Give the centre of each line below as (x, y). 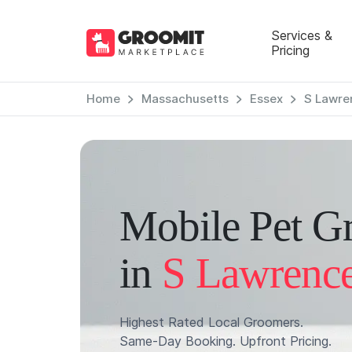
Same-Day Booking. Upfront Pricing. (225, 341)
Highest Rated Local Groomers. (211, 322)
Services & (301, 35)
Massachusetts (185, 99)
